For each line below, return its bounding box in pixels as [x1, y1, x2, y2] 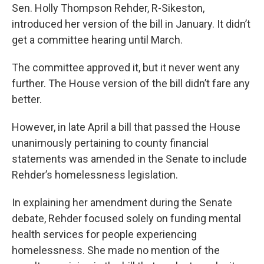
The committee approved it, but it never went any [12, 61, 240, 74]
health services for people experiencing [12, 228, 197, 241]
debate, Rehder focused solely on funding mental [12, 212, 241, 225]
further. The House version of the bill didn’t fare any [12, 77, 250, 90]
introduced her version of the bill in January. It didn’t [12, 18, 250, 31]
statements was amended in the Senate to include [12, 153, 247, 166]
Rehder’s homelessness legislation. [12, 169, 178, 181]
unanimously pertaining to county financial [12, 137, 209, 150]
